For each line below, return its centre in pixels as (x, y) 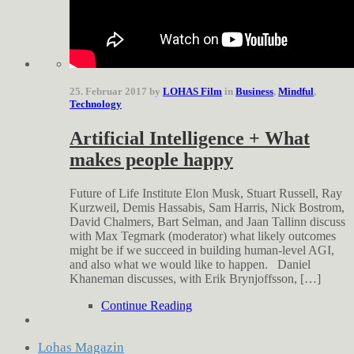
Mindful (296, 92)
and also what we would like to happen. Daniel (190, 265)
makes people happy (151, 160)
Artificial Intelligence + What (190, 139)
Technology (96, 104)
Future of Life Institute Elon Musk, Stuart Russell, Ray (206, 194)
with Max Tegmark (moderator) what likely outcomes (203, 236)
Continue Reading (147, 306)
